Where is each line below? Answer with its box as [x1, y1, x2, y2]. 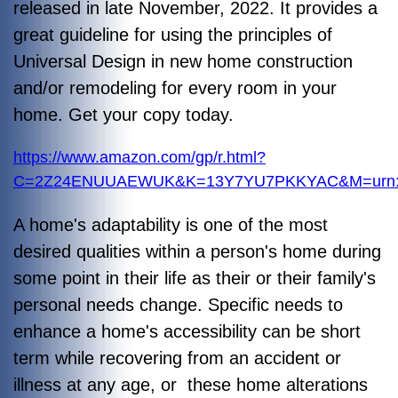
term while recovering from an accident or [13, 347, 341, 368]
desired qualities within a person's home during [13, 241, 381, 261]
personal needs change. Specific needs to [13, 294, 343, 314]
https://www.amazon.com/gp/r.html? [13, 147, 266, 166]
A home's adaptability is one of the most [13, 214, 328, 235]
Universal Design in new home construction [13, 51, 353, 71]
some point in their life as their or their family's [13, 267, 376, 288]
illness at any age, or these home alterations [13, 374, 368, 394]
